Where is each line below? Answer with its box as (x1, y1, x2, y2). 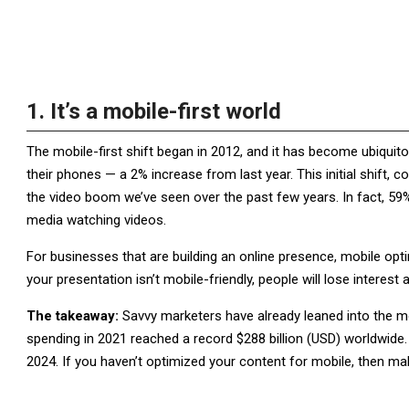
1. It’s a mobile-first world (26, 99, 281, 124)
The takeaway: (26, 308, 122, 324)
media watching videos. (26, 212, 166, 228)
